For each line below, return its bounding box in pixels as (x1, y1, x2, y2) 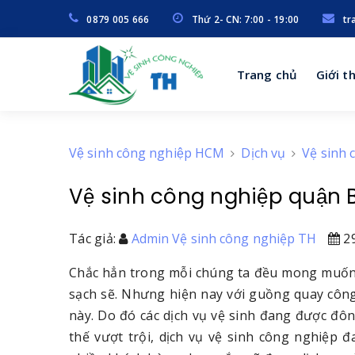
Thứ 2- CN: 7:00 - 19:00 (191, 13, 300, 26)
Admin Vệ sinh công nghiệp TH (131, 230, 317, 247)
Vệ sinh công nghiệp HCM (69, 144, 225, 162)
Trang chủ (237, 66, 297, 82)
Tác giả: (69, 230, 120, 247)
